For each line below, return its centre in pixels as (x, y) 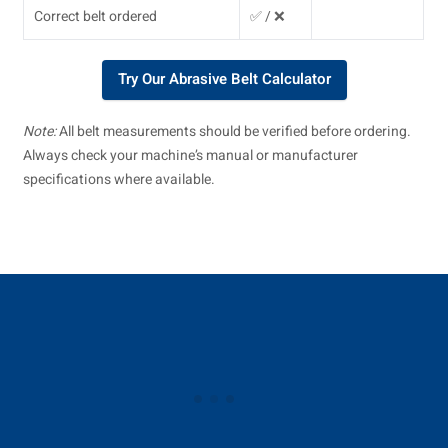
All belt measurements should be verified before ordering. (234, 131)
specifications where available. (119, 179)
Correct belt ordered (96, 16)
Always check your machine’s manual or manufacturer (191, 155)
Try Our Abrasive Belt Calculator (224, 79)
